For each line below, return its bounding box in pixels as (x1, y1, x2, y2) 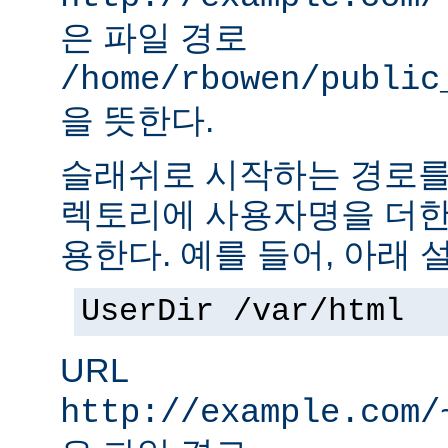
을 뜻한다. (60, 101, 214, 140)
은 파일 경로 (60, 18, 248, 57)
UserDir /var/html (81, 294, 404, 331)
